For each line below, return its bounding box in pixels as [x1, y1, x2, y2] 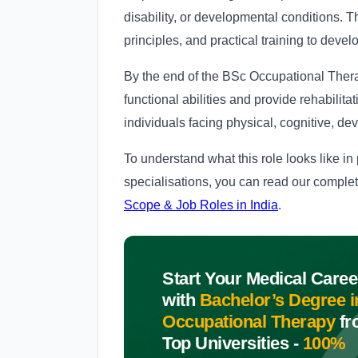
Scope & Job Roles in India [124, 198, 278, 213]
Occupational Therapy [162, 312, 335, 332]
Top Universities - [162, 333, 298, 354]
